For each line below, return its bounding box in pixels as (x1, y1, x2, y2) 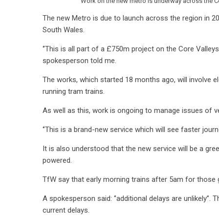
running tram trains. (43, 87, 109, 96)
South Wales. (43, 25, 85, 34)
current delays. (43, 206, 89, 215)
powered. (43, 156, 72, 165)
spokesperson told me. (43, 56, 116, 65)
